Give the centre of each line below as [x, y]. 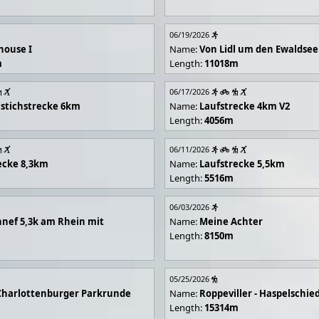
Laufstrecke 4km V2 [245, 106]
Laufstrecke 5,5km [242, 164]
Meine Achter [231, 221]
